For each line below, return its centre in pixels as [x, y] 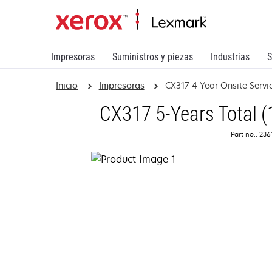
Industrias [230, 57]
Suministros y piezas [153, 57]
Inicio [67, 85]
